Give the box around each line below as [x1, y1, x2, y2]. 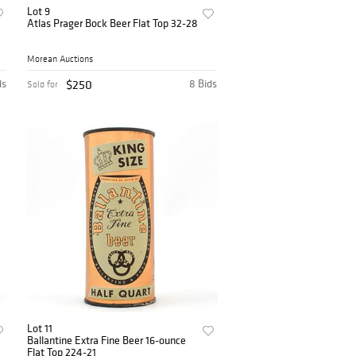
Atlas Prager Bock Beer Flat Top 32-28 [27, 16, 199, 31]
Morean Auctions [27, 52, 94, 64]
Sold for [27, 78, 59, 90]
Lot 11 [27, 320, 53, 335]
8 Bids [189, 75, 218, 91]
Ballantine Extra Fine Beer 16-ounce [27, 332, 187, 347]
